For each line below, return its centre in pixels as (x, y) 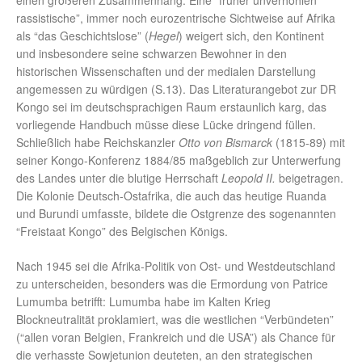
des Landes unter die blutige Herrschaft (119, 178)
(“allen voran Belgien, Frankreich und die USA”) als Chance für (176, 337)
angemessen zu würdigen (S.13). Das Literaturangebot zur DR (176, 89)
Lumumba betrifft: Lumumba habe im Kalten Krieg (143, 302)
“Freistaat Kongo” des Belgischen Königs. (122, 232)
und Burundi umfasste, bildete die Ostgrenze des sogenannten (176, 214)
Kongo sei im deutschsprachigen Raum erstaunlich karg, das (171, 107)
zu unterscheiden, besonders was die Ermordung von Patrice (172, 284)
